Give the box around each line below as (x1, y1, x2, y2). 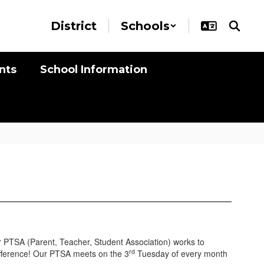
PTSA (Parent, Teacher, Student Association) (4, 236, 173, 247)
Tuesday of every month (135, 247, 227, 259)
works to (173, 236, 204, 247)
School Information (40, 63, 147, 76)
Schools (121, 19, 170, 33)
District (51, 19, 97, 33)
